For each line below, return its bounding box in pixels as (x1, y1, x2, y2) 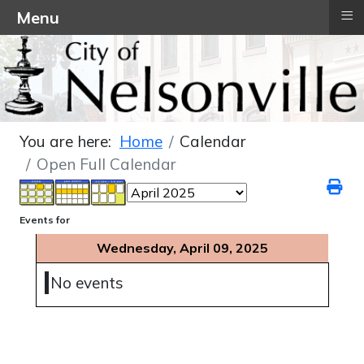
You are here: (19, 132, 119, 152)
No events (50, 273, 123, 293)
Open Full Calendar (37, 154, 176, 175)
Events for (19, 214, 70, 227)
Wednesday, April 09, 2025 (97, 240, 268, 257)
